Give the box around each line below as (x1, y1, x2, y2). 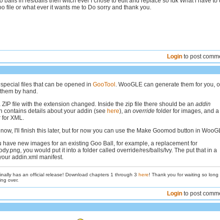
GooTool (93, 81, 115, 88)
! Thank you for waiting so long (149, 171, 219, 177)
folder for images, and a (155, 108, 219, 114)
